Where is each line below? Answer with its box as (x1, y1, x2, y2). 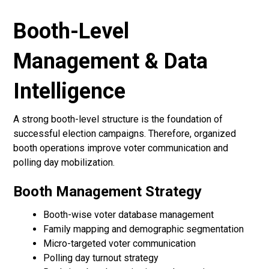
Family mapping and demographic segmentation (43, 223, 244, 235)
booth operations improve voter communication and (13, 142, 229, 154)
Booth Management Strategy (13, 183, 202, 201)
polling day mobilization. (13, 157, 115, 169)
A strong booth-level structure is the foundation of (13, 113, 223, 125)
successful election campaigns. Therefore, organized (13, 128, 237, 140)
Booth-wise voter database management (43, 209, 214, 221)
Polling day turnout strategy (43, 252, 159, 264)
